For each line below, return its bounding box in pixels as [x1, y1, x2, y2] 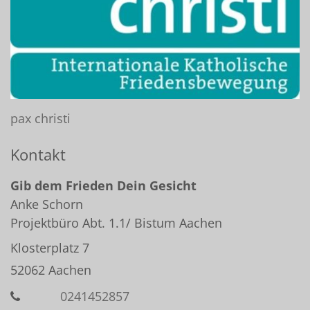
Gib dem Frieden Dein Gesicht [10, 177, 197, 194]
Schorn [39, 196, 83, 213]
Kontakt [10, 145, 66, 165]
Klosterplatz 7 [10, 239, 89, 257]
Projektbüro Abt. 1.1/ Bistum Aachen [10, 215, 222, 232]
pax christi [10, 110, 71, 127]
